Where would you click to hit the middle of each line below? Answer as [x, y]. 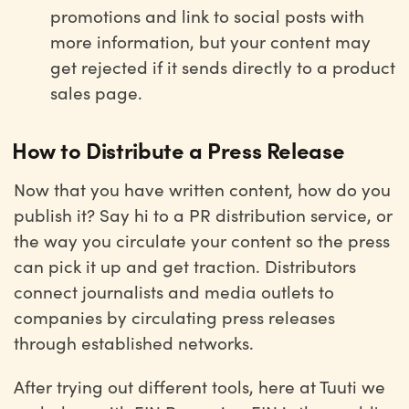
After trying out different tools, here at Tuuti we [199, 386]
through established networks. [136, 342]
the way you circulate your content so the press [202, 240]
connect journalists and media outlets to [174, 291]
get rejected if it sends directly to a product [223, 67]
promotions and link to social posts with [207, 16]
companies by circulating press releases [174, 317]
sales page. [99, 92]
